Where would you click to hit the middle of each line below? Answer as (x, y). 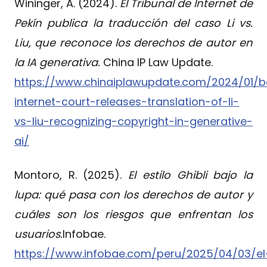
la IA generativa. (59, 63)
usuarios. (38, 234)
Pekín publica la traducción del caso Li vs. (133, 23)
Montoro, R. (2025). (72, 175)
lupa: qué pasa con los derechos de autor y (133, 195)
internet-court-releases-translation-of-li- (127, 102)
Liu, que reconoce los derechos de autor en (133, 43)
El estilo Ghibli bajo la (191, 175)
